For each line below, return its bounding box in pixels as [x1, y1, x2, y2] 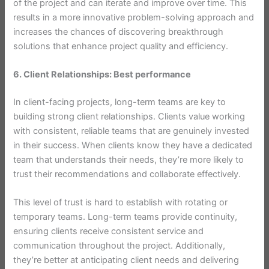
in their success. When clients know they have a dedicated [13, 140, 253, 151]
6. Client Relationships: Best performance [13, 69, 192, 80]
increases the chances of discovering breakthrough [13, 26, 224, 37]
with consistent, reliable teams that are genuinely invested [13, 125, 250, 137]
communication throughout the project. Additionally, [13, 240, 226, 252]
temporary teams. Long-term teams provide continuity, [13, 211, 238, 223]
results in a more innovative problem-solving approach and [13, 11, 255, 23]
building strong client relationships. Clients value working [13, 111, 246, 122]
